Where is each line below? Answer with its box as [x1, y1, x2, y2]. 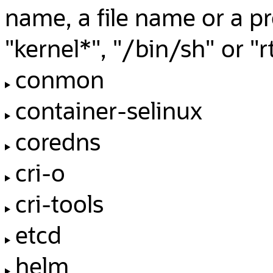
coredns [15, 125, 101, 157]
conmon [15, 63, 104, 94]
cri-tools [15, 187, 104, 219]
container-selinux [15, 94, 202, 126]
